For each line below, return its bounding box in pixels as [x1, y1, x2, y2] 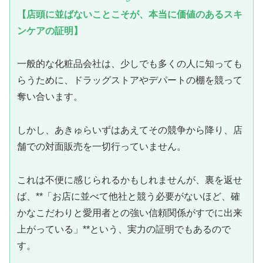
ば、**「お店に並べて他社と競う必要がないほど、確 [17, 191, 240, 201]
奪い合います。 [17, 92, 83, 102]
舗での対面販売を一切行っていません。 [17, 141, 186, 152]
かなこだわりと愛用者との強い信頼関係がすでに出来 [17, 207, 242, 218]
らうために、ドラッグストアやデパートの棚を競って [17, 75, 242, 86]
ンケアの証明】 [17, 26, 83, 36]
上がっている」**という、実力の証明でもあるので [17, 224, 231, 234]
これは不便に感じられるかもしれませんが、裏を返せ [17, 174, 242, 185]
